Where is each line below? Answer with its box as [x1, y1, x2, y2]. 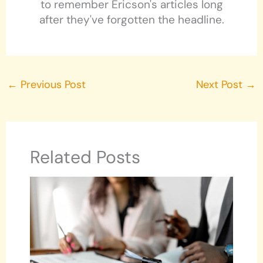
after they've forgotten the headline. [39, 12, 224, 28]
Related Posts [29, 145, 140, 168]
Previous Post [18, 77, 86, 92]
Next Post [195, 77, 245, 92]
